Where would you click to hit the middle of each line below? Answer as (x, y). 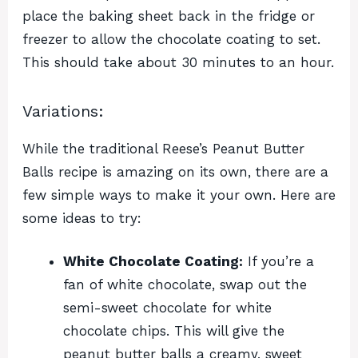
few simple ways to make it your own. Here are (179, 195)
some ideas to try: (82, 218)
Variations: (63, 111)
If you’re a (278, 262)
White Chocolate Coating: (153, 262)
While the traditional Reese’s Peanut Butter (163, 148)
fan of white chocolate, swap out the (185, 285)
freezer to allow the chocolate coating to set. (171, 39)
